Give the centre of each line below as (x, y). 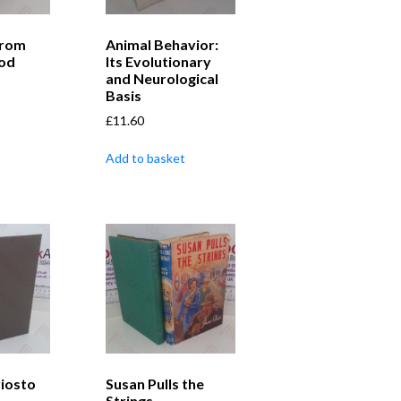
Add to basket (145, 158)
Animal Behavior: (162, 44)
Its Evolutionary (158, 61)
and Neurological (162, 78)
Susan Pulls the (154, 383)
